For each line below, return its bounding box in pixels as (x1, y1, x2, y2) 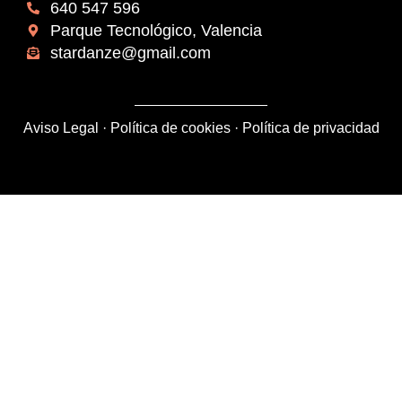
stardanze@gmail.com (49, 43, 211, 62)
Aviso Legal (22, 119, 99, 135)
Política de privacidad (241, 119, 380, 135)
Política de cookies (109, 119, 231, 135)
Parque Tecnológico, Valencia (49, 21, 262, 39)
